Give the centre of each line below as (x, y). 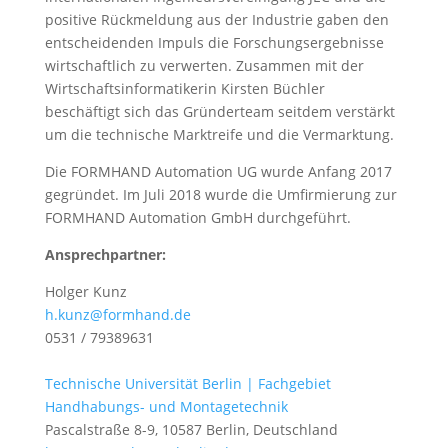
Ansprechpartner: (105, 254)
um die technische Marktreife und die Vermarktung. (219, 134)
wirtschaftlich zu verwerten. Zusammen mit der (204, 65)
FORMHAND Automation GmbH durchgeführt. (197, 217)
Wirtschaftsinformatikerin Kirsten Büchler (184, 88)
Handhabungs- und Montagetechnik (166, 406)
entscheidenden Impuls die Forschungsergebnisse (214, 42)
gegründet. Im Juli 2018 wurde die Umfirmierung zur (220, 194)
